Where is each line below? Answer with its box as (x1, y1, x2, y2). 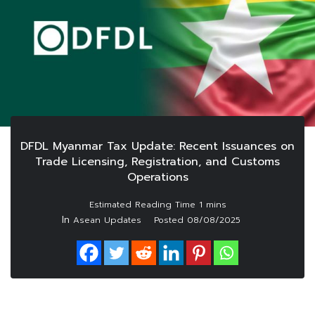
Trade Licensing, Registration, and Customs (35, 153, 280, 171)
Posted (154, 214, 187, 227)
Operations (127, 169, 188, 186)
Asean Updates (73, 214, 141, 227)
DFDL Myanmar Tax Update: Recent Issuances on (20, 138, 295, 155)
